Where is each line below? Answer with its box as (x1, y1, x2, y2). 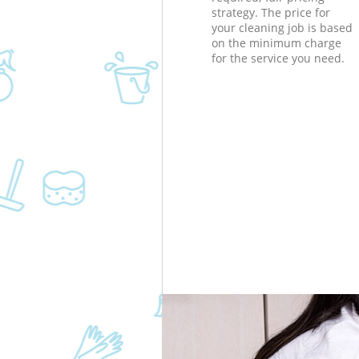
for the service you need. (211, 50, 345, 66)
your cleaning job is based (211, 19, 353, 35)
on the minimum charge (211, 34, 341, 50)
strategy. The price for (211, 4, 330, 20)
